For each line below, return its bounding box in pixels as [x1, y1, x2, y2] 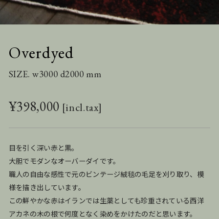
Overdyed [8, 41, 74, 63]
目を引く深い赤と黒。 [8, 142, 79, 153]
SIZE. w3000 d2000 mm [8, 67, 102, 80]
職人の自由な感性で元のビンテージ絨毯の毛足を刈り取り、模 [8, 169, 204, 179]
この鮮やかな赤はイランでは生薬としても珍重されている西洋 [8, 195, 204, 205]
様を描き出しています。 [8, 182, 86, 192]
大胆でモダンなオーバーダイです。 [8, 155, 120, 166]
